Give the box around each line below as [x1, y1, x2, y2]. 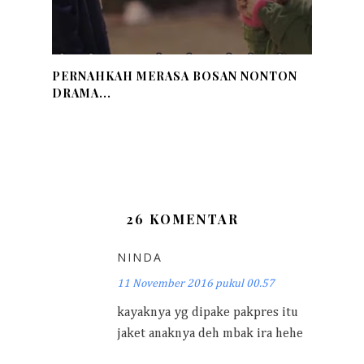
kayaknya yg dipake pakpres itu [117, 305, 298, 319]
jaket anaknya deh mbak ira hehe [117, 327, 303, 340]
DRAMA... [52, 84, 111, 101]
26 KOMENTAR [125, 210, 239, 227]
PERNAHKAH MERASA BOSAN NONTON [52, 67, 297, 84]
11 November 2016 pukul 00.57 [117, 277, 275, 289]
